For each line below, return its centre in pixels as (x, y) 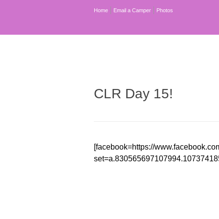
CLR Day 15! (133, 94)
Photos (165, 10)
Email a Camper (132, 10)
